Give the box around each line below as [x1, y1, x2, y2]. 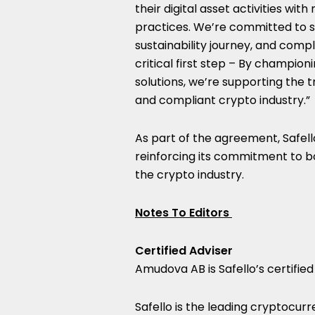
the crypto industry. [135, 167, 244, 183]
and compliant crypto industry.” [135, 92, 310, 108]
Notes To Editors [135, 205, 232, 221]
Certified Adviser [135, 243, 233, 259]
